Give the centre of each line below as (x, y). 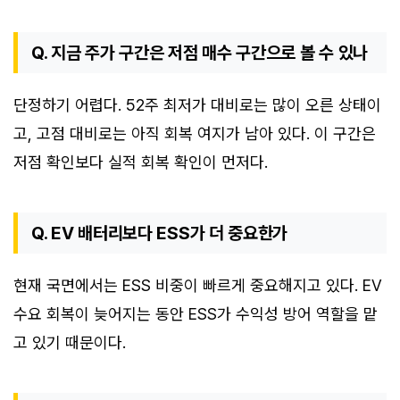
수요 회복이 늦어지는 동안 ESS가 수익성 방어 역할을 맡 (196, 314)
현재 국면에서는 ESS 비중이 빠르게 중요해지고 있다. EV (198, 286)
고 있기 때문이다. (70, 343)
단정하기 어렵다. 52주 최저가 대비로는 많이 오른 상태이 (197, 105)
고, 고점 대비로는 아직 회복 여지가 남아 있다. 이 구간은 (195, 134)
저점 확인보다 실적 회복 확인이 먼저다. (141, 162)
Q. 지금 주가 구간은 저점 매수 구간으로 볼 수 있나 (200, 53)
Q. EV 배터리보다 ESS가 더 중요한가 (160, 233)
